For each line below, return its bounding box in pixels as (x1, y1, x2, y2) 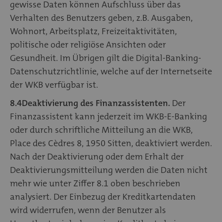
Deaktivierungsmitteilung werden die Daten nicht (10, 164, 208, 176)
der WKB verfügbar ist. (10, 78, 100, 91)
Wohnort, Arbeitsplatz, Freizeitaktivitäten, (10, 25, 177, 37)
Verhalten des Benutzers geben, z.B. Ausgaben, (10, 11, 193, 24)
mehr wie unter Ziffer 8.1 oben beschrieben (10, 177, 180, 189)
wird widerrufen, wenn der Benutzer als (10, 204, 166, 216)
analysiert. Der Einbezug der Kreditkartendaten (10, 190, 196, 203)
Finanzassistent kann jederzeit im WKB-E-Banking (10, 110, 207, 122)
